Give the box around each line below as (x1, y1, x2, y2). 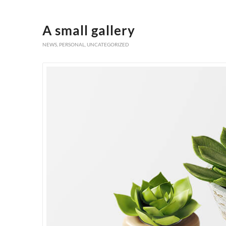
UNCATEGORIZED (86, 41, 129, 47)
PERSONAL (59, 41, 85, 47)
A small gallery (42, 22, 135, 38)
